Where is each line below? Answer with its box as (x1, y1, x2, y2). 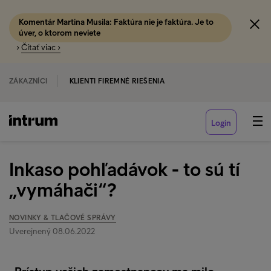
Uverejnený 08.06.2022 (9, 226, 95, 237)
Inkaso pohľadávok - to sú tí (9, 158, 240, 181)
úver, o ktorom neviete (19, 28, 102, 38)
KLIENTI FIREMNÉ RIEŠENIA (69, 77, 165, 85)
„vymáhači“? (9, 178, 116, 201)
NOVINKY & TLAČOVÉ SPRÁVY (9, 214, 116, 222)
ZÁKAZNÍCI (9, 77, 48, 85)
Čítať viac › (21, 42, 60, 53)
